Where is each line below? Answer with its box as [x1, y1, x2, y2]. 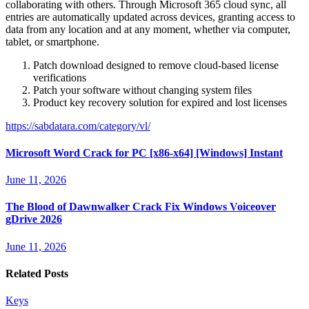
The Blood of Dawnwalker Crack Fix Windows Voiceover [6, 201, 276, 213]
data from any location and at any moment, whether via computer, [6, 23, 290, 35]
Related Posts [6, 267, 68, 279]
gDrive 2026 [6, 213, 62, 226]
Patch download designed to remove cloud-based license [33, 59, 279, 71]
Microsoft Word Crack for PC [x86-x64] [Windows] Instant [6, 146, 283, 159]
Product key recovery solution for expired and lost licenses [33, 96, 287, 108]
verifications [33, 71, 86, 83]
